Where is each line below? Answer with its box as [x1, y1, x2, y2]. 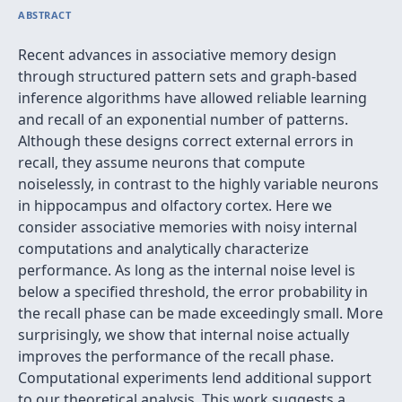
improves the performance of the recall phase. [18, 346, 334, 366]
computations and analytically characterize [18, 239, 309, 258]
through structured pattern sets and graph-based [18, 66, 357, 86]
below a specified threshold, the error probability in [18, 282, 368, 301]
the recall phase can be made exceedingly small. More [18, 303, 383, 323]
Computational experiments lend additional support [18, 368, 371, 388]
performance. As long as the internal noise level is [18, 260, 355, 280]
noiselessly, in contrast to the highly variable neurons [18, 174, 379, 194]
